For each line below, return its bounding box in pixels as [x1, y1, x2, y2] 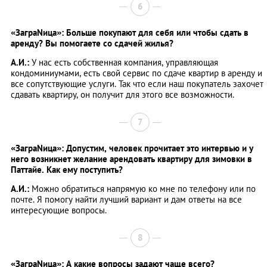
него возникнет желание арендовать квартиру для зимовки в [11, 153, 252, 165]
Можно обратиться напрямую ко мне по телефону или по [32, 183, 256, 195]
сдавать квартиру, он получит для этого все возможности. [11, 89, 234, 101]
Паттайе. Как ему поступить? [11, 164, 123, 176]
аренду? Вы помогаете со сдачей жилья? [11, 38, 173, 49]
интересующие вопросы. [11, 204, 107, 216]
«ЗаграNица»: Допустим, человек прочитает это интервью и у [11, 142, 253, 154]
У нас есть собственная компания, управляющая [29, 57, 218, 69]
